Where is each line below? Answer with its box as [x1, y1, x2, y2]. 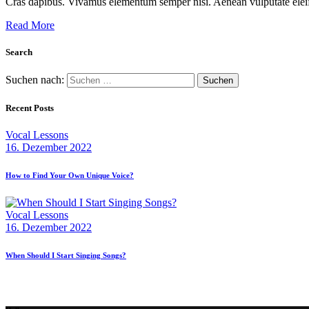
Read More [6, 19, 54, 31]
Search [6, 46, 32, 57]
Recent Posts [6, 103, 54, 114]
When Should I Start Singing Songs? [6, 251, 126, 260]
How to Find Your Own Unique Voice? [6, 171, 134, 180]
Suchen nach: [6, 73, 64, 86]
